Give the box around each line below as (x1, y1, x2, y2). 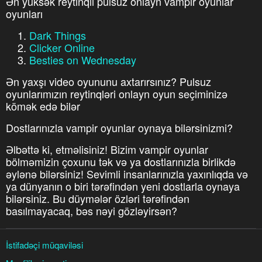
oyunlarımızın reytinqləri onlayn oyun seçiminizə (6, 85, 227, 101)
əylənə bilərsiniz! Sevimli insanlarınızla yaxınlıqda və (6, 166, 248, 181)
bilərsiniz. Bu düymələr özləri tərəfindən (6, 190, 189, 206)
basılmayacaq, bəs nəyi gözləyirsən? (6, 202, 177, 218)
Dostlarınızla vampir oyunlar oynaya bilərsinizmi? (6, 119, 233, 135)
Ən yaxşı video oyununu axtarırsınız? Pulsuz (6, 73, 211, 89)
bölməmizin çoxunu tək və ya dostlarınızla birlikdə (6, 153, 236, 169)
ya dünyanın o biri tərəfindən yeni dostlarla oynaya (6, 178, 240, 194)
